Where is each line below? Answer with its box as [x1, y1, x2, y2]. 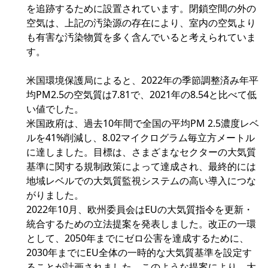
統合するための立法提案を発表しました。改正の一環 [26, 217, 256, 231]
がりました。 [26, 188, 84, 202]
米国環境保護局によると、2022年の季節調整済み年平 [26, 74, 258, 87]
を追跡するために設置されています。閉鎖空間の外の [26, 2, 256, 16]
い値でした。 [26, 102, 84, 116]
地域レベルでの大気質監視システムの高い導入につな [26, 174, 256, 188]
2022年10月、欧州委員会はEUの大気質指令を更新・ [26, 203, 253, 217]
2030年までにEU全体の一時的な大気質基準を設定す [26, 246, 252, 260]
